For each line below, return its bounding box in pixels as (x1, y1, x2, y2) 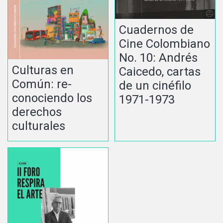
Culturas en (12, 63, 74, 77)
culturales (12, 118, 65, 133)
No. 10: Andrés (119, 50, 198, 65)
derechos (12, 105, 62, 119)
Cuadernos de (119, 22, 194, 37)
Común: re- (12, 77, 72, 91)
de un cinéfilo (119, 78, 192, 93)
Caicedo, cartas (119, 64, 201, 79)
